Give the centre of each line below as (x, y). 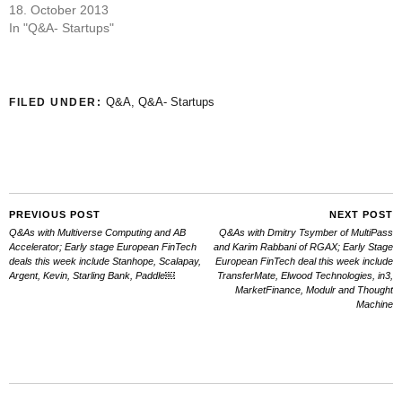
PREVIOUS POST (55, 214)
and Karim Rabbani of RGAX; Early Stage (303, 246)
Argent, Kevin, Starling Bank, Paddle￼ (92, 275)
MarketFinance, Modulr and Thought (314, 289)
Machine (375, 304)
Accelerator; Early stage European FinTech (103, 246)
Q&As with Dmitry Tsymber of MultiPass (306, 232)
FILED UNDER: (57, 102)
